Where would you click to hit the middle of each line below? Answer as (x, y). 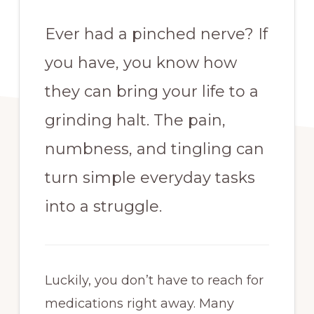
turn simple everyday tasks (150, 178)
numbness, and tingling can (154, 149)
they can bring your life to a (151, 91)
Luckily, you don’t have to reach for (154, 280)
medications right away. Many (139, 303)
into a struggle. (105, 206)
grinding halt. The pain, (135, 120)
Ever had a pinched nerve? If (156, 34)
